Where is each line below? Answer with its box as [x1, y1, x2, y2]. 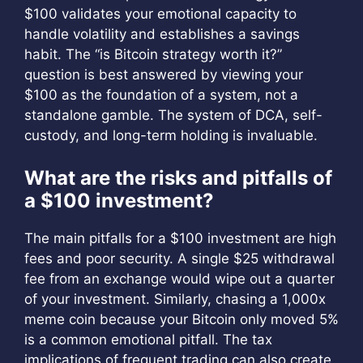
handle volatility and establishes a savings [24, 26, 300, 42]
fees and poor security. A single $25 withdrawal [24, 250, 335, 267]
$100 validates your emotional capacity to [24, 6, 297, 22]
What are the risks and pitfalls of [24, 165, 332, 190]
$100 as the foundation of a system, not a [24, 87, 298, 103]
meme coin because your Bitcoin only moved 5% [24, 310, 339, 327]
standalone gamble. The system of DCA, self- [24, 107, 322, 123]
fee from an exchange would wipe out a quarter [24, 270, 335, 287]
